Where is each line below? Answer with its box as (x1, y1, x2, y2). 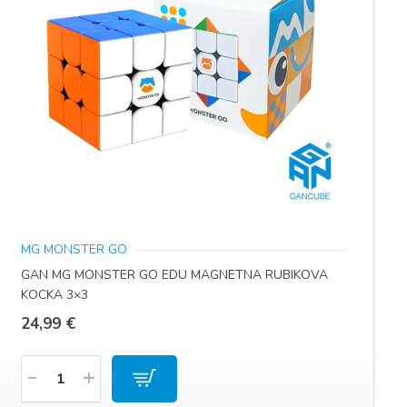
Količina (20, 361, 74, 380)
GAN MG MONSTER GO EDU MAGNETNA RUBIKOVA (20, 266, 328, 284)
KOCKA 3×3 (20, 286, 88, 304)
